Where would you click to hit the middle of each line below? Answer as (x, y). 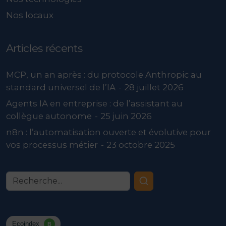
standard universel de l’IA (61, 88)
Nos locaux (30, 15)
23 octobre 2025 (140, 145)
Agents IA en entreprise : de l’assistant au (94, 104)
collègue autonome (49, 116)
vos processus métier (52, 145)
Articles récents (44, 48)
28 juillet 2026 (154, 88)
